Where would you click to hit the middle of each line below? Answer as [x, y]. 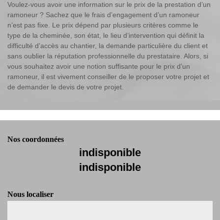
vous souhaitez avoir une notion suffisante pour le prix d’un [99, 67]
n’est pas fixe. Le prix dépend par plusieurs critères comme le [103, 25]
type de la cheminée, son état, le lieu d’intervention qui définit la [106, 36]
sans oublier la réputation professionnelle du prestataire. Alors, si [108, 56]
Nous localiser [30, 194]
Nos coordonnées [36, 139]
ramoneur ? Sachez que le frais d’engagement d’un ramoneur [103, 15]
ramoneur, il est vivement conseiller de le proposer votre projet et [108, 77]
